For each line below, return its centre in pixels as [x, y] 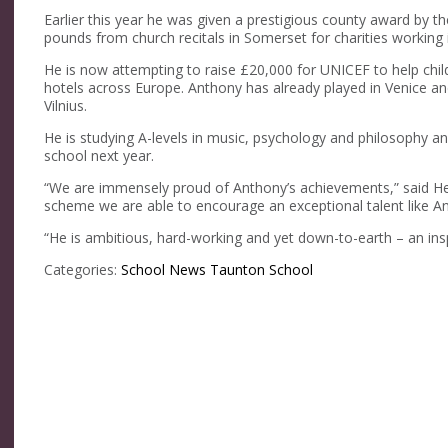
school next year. [99, 155]
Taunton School [261, 269]
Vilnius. [65, 105]
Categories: [82, 269]
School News [163, 269]
